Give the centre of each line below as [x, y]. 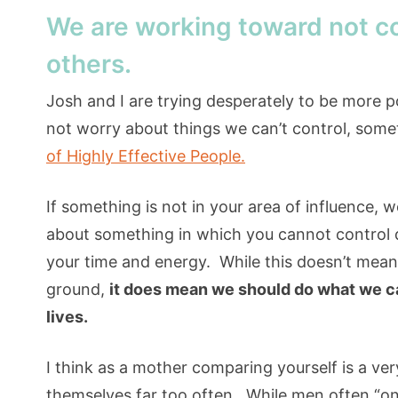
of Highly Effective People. [146, 156]
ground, [78, 290]
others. [89, 64]
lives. [67, 317]
